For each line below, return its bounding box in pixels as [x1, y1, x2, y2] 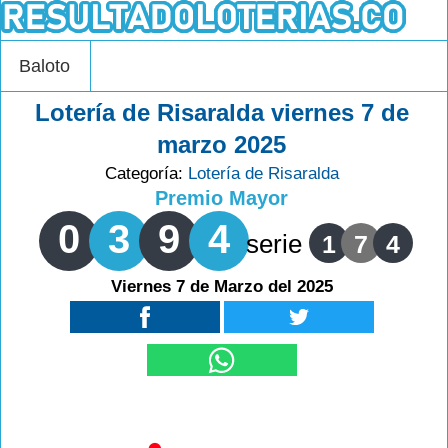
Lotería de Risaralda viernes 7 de [34, 99, 409, 126]
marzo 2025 [157, 131, 287, 158]
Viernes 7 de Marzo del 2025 [110, 277, 333, 296]
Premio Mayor [155, 187, 289, 209]
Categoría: [104, 164, 188, 183]
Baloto [19, 56, 70, 76]
